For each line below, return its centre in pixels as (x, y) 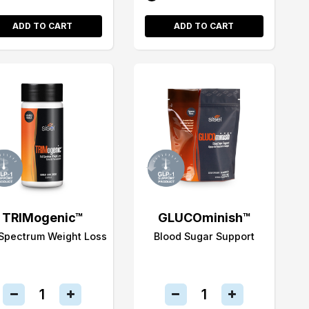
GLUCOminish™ (204, 217)
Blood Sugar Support (204, 236)
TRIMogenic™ (42, 217)
